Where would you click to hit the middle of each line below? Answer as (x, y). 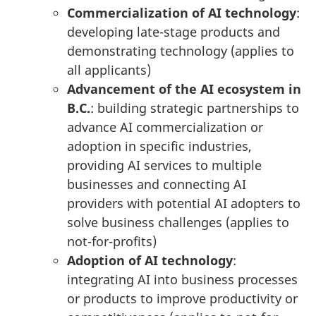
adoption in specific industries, (159, 146)
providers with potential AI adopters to (184, 203)
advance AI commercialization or (165, 127)
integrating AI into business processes (182, 279)
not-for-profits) (112, 241)
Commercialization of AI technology (182, 12)
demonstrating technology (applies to (181, 50)
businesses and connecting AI (157, 184)
